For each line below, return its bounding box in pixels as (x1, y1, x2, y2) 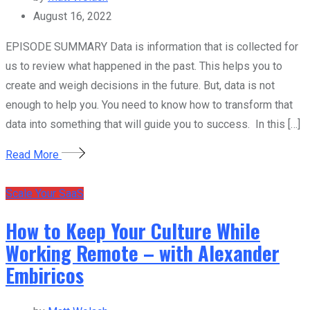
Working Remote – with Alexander (6, 238, 280, 268)
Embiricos (6, 260, 84, 290)
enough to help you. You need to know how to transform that (6, 98, 293, 111)
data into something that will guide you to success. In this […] (6, 117, 300, 131)
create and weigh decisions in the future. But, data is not (6, 78, 275, 92)
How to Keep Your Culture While (6, 216, 260, 246)
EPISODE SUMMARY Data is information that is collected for (6, 39, 298, 53)
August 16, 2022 (33, 9, 112, 23)
